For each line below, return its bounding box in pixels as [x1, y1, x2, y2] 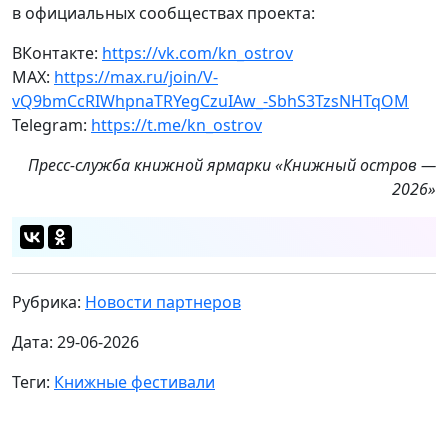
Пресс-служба [28, 153, 134, 176]
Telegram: [12, 113, 91, 136]
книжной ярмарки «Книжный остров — [134, 153, 436, 176]
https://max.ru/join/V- [54, 65, 218, 88]
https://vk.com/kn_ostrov [102, 41, 293, 64]
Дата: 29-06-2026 [12, 330, 139, 353]
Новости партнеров [85, 290, 241, 313]
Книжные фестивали [54, 370, 215, 393]
